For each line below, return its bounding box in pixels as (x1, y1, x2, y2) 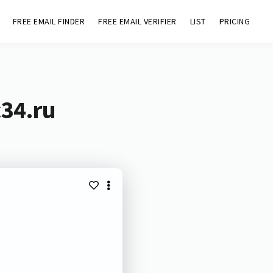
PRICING (219, 16, 250, 27)
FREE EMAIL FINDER (12, 16, 85, 27)
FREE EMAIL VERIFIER (98, 16, 177, 27)
